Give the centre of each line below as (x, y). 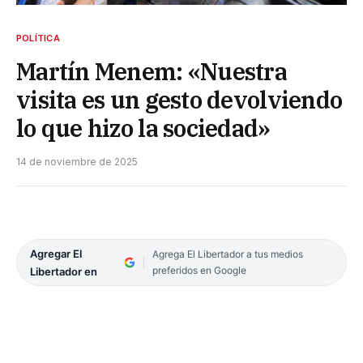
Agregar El (56, 253)
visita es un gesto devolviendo (179, 99)
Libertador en (64, 271)
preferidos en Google (199, 270)
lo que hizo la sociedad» (143, 128)
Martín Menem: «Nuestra (152, 71)
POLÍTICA (38, 38)
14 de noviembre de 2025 (77, 161)
